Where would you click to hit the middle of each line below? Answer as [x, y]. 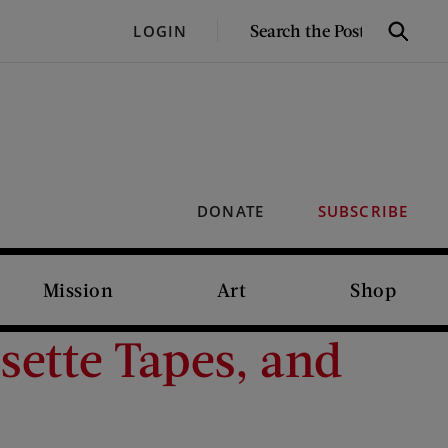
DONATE [230, 211]
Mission [78, 289]
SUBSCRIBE [362, 211]
